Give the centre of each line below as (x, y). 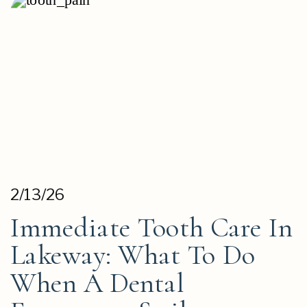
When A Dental (97, 282)
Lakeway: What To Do (133, 255)
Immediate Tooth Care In (152, 227)
